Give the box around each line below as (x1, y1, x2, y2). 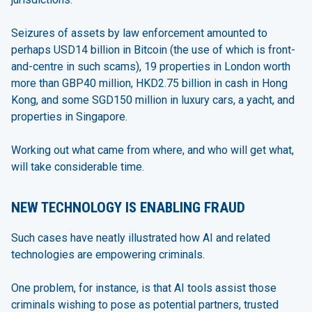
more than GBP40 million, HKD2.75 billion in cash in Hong (11, 76, 288, 90)
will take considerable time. (11, 159, 144, 173)
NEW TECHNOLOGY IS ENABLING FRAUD (11, 199, 245, 217)
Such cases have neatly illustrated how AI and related (11, 231, 270, 244)
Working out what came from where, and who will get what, (11, 143, 294, 157)
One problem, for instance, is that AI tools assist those (11, 281, 276, 295)
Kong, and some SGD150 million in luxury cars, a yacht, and (11, 93, 295, 107)
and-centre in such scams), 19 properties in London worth (11, 59, 290, 73)
